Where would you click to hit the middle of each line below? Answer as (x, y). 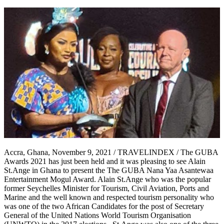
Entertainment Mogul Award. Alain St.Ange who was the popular (107, 179)
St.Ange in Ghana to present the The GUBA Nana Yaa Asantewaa (109, 170)
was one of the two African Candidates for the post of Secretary (104, 206)
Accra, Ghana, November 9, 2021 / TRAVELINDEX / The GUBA (111, 152)
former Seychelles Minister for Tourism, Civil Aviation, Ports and (106, 188)
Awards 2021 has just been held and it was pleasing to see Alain (105, 161)
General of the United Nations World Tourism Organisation (97, 215)
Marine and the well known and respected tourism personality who (109, 197)
